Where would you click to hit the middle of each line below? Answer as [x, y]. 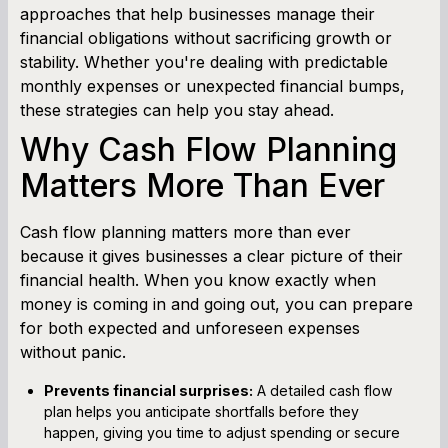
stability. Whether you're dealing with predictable [204, 61]
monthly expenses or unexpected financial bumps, [212, 85]
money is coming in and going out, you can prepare [216, 303]
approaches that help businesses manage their [197, 13]
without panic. [73, 351]
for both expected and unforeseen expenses [190, 327]
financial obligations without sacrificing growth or [206, 37]
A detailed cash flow [323, 390]
